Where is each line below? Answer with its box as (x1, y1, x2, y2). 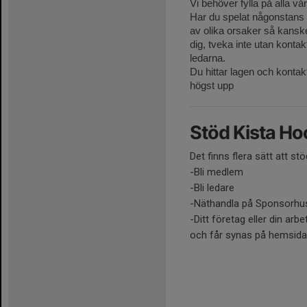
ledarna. (190, 52, 225, 64)
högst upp (190, 79, 234, 92)
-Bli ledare (190, 182, 234, 195)
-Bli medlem (190, 166, 243, 179)
